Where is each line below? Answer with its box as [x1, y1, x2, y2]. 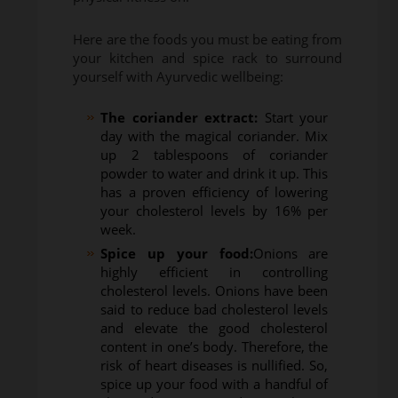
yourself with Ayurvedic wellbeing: [73, 68, 284, 86]
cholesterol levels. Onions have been [100, 282, 329, 300]
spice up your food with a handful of [100, 375, 329, 394]
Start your [258, 108, 329, 127]
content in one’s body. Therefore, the [100, 338, 329, 356]
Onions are [252, 244, 329, 263]
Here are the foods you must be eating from [73, 30, 343, 49]
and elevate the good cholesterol [100, 319, 329, 338]
